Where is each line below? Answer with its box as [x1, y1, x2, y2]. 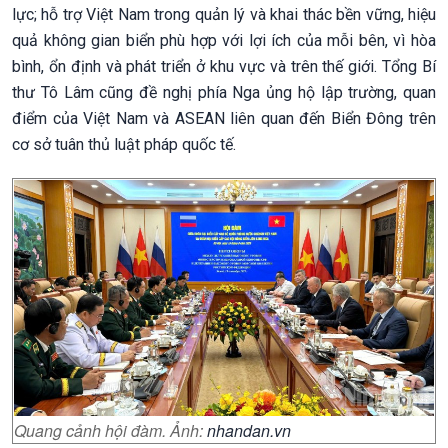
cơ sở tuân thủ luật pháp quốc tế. [12, 134, 236, 154]
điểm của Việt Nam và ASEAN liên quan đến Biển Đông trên [12, 108, 436, 128]
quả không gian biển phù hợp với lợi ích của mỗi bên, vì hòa [12, 30, 436, 50]
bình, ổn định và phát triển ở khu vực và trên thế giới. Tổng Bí [12, 56, 436, 76]
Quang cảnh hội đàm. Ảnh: [14, 418, 207, 442]
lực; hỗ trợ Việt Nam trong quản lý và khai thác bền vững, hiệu [12, 4, 436, 24]
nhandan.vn [207, 418, 291, 442]
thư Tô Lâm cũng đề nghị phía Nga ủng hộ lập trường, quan [12, 82, 436, 102]
